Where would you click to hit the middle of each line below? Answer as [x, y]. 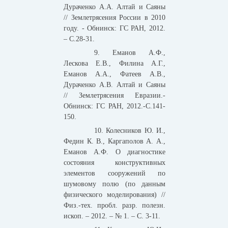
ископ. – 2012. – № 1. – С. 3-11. [112, 216]
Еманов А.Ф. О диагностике [115, 152]
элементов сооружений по [115, 174]
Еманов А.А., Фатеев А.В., [115, 74]
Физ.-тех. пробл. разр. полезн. [115, 206]
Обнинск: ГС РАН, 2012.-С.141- [115, 106]
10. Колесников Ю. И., [130, 131]
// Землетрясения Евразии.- [115, 96]
